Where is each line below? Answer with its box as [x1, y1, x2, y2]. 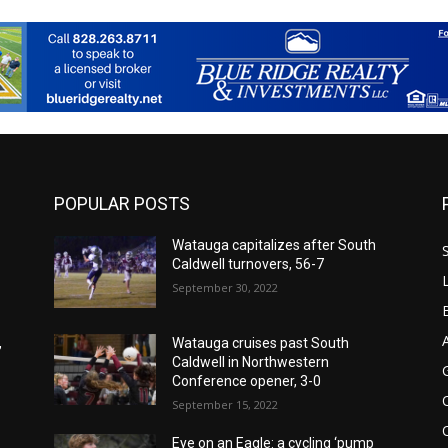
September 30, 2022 [172, 280, 278, 296]
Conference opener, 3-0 [172, 372, 321, 389]
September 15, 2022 [172, 396, 278, 412]
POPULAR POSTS [54, 193, 190, 215]
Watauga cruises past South [172, 334, 349, 351]
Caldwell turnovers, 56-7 [172, 256, 324, 273]
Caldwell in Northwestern [172, 353, 329, 370]
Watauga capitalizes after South [172, 237, 376, 254]
